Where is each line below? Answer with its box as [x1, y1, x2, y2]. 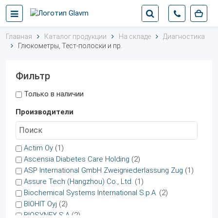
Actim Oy [24, 144, 53, 152]
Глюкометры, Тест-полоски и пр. [18, 42, 122, 50]
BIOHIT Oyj [24, 200, 57, 208]
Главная [6, 33, 32, 40]
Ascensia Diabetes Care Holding [24, 155, 131, 163]
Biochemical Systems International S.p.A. [24, 188, 157, 197]
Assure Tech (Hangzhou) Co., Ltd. [24, 177, 133, 186]
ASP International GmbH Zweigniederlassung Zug [24, 166, 183, 175]
